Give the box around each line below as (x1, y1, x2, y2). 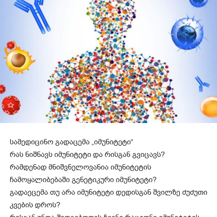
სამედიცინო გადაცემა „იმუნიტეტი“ (10, 137, 133, 147)
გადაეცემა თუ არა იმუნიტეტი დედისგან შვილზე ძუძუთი (10, 187, 207, 197)
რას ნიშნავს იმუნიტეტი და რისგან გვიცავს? (10, 149, 165, 159)
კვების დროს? (10, 200, 60, 210)
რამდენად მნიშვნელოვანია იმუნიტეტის (10, 162, 151, 172)
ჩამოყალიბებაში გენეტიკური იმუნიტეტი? (10, 174, 156, 185)
